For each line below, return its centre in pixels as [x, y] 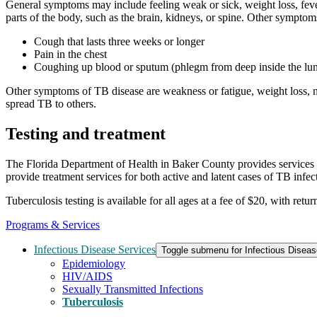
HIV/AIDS [87, 276]
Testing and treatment [86, 134]
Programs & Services [53, 224]
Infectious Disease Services [95, 249]
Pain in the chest [70, 54]
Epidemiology [94, 263]
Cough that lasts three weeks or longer [119, 42]
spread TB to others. [51, 104]
